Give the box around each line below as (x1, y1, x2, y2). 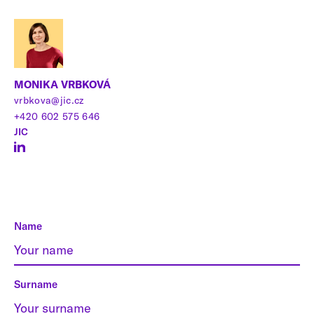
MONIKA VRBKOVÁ (14, 77, 111, 91)
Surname (14, 278, 57, 292)
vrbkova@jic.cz (14, 93, 84, 107)
